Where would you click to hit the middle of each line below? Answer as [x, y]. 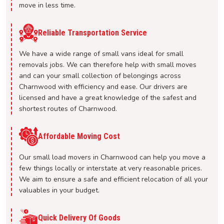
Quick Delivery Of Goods [79, 218]
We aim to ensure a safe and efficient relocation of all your [113, 179]
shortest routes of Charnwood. [68, 109]
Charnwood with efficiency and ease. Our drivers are [103, 87]
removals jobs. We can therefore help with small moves [108, 65]
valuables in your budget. [59, 190]
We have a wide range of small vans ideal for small [101, 54]
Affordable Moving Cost [79, 136]
